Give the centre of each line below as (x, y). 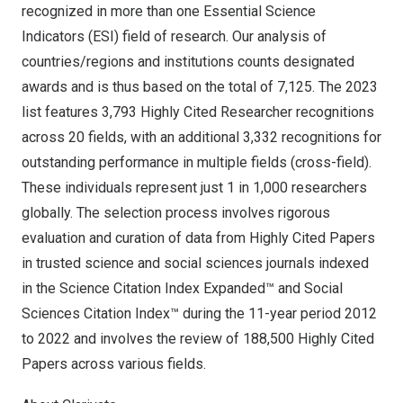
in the (40, 288)
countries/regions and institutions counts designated (188, 62)
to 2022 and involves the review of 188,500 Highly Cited (198, 339)
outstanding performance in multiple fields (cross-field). (197, 162)
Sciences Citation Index (96, 313)
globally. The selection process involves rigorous (176, 213)
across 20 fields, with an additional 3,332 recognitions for (201, 137)
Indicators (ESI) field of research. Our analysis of (174, 36)
